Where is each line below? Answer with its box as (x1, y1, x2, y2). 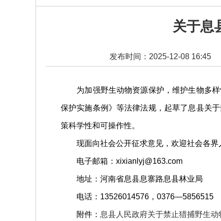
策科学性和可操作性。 (61, 121, 140, 130)
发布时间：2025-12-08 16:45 (110, 52, 211, 61)
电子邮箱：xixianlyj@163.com (61, 157, 183, 165)
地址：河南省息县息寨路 (76, 175, 163, 183)
